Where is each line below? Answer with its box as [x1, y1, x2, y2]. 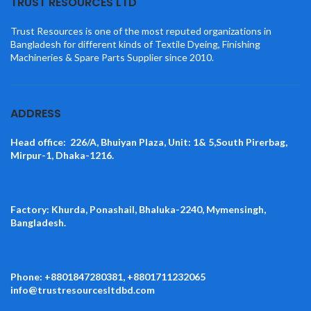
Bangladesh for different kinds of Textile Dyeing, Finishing [10, 38, 260, 51]
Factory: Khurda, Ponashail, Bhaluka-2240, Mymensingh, [10, 203, 266, 216]
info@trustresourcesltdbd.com [10, 284, 155, 296]
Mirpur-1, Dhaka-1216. [10, 149, 118, 162]
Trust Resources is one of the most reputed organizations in [10, 25, 271, 37]
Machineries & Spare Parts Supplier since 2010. [10, 51, 214, 64]
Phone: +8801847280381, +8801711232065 [10, 271, 205, 283]
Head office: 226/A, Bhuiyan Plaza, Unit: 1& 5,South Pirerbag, [10, 136, 287, 149]
